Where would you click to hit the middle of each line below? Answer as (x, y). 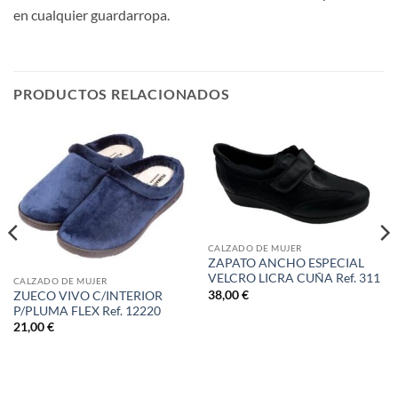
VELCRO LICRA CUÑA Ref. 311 (294, 279)
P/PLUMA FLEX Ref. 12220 (87, 310)
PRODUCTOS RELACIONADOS (122, 93)
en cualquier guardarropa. (92, 15)
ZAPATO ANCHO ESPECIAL (286, 263)
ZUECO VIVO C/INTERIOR (88, 295)
